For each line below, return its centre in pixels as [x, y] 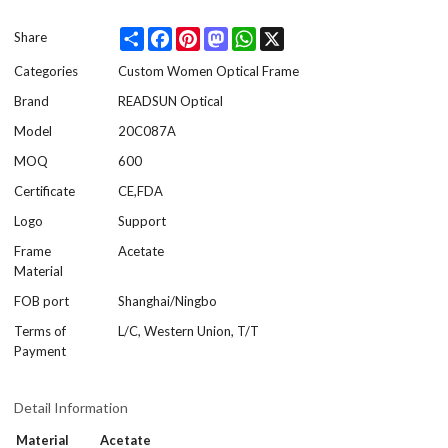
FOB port [42, 301]
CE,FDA [141, 191]
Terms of [40, 331]
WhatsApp [288, 35]
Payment [40, 351]
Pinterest [227, 35]
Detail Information [71, 407]
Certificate [45, 191]
